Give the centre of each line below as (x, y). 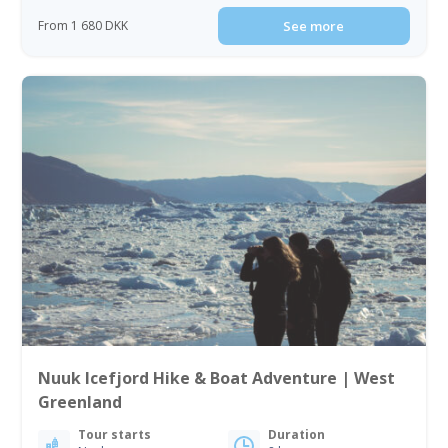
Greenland (80, 402)
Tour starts (115, 435)
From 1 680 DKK (83, 26)
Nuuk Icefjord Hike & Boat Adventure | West (217, 378)
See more (314, 26)
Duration (296, 435)
